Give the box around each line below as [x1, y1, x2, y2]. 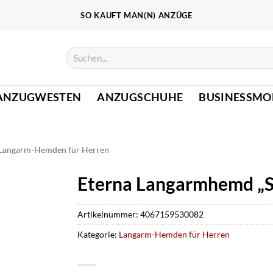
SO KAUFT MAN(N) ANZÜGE [80, 10, 193, 20]
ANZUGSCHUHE [97, 90, 183, 104]
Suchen [65, 47, 91, 57]
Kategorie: [77, 229, 119, 239]
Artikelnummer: [77, 208, 140, 219]
